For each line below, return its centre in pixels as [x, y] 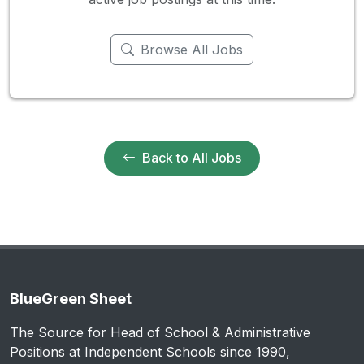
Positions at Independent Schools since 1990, [150, 352]
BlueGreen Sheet [71, 299]
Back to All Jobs [192, 158]
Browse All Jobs [192, 50]
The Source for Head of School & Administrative [160, 332]
